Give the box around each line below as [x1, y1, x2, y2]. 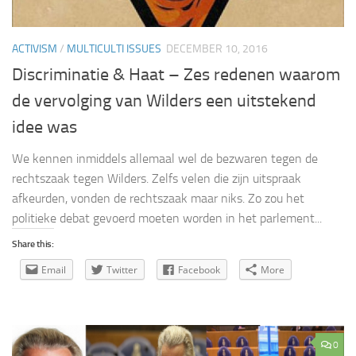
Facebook [178, 263, 220, 277]
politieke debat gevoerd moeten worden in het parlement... [12, 211, 322, 226]
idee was [12, 117, 77, 138]
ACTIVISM [12, 42, 57, 56]
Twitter [106, 263, 137, 277]
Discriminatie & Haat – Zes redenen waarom [12, 64, 340, 86]
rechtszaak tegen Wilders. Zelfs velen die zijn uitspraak [12, 171, 301, 187]
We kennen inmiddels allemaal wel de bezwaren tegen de [12, 151, 318, 167]
